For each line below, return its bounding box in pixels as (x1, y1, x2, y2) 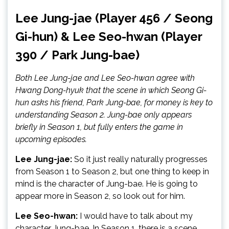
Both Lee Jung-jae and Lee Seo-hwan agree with (15, 73, 195, 83)
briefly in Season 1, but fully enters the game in (15, 122, 183, 132)
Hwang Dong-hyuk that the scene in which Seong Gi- (15, 85, 207, 95)
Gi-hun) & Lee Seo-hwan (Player (15, 29, 202, 44)
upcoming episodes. (15, 134, 87, 144)
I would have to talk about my (80, 211, 193, 221)
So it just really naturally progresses (74, 154, 208, 164)
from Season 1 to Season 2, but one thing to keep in (15, 167, 209, 176)
